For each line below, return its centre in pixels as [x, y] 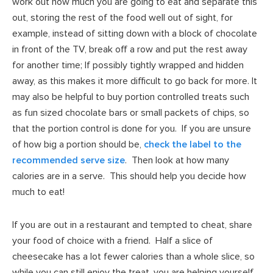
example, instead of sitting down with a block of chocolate [135, 33]
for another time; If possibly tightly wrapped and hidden [128, 65]
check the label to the [193, 144]
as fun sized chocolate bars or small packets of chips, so [131, 112]
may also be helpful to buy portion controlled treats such [131, 97]
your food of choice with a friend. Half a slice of [112, 240]
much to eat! [38, 192]
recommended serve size [69, 160]
